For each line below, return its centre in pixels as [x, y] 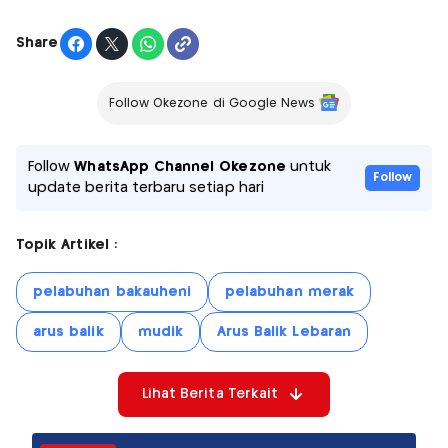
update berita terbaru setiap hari [146, 187]
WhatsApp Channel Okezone [180, 166]
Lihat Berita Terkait [210, 393]
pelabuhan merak [289, 291]
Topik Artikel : [66, 244]
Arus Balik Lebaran [283, 331]
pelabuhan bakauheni [112, 291]
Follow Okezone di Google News [212, 103]
